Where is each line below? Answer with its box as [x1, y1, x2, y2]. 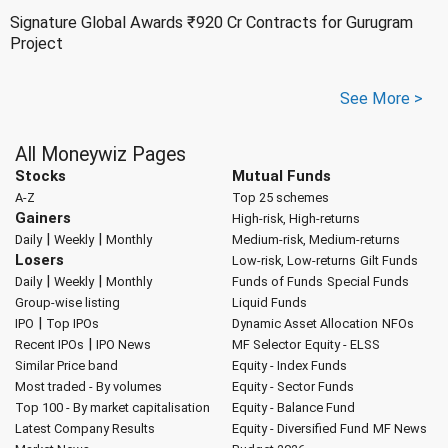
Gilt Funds [359, 252, 418, 268]
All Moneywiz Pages [15, 142, 186, 166]
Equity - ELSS [304, 336, 380, 352]
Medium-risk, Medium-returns [231, 231, 400, 247]
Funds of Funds [231, 273, 323, 289]
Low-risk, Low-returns [231, 252, 356, 268]
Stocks [15, 166, 66, 185]
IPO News [96, 336, 151, 352]
